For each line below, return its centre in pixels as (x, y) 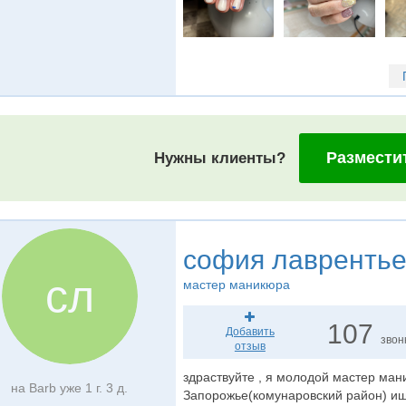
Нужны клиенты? (220, 158)
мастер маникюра (236, 285)
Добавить (250, 332)
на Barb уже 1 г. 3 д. (69, 388)
